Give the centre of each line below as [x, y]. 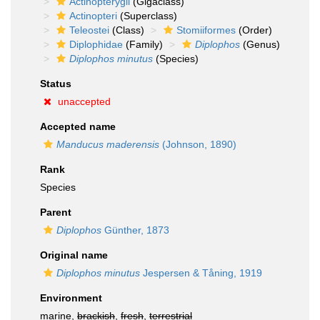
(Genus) [260, 44]
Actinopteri [93, 16]
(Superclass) [147, 16]
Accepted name [78, 126]
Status [56, 84]
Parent [56, 212]
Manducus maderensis [108, 144]
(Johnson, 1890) [198, 144]
